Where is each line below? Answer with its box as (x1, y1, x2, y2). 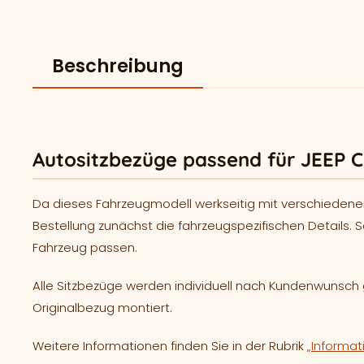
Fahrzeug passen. (32, 239, 137, 256)
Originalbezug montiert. (32, 299, 172, 316)
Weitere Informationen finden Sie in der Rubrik (32, 337, 307, 354)
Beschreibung (52, 53, 184, 79)
